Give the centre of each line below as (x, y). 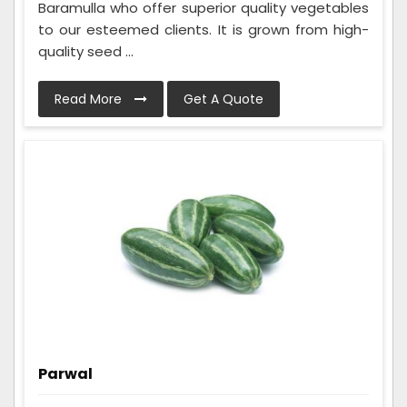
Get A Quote (223, 99)
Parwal (65, 373)
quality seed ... (86, 51)
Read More (90, 99)
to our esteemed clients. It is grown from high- (203, 29)
